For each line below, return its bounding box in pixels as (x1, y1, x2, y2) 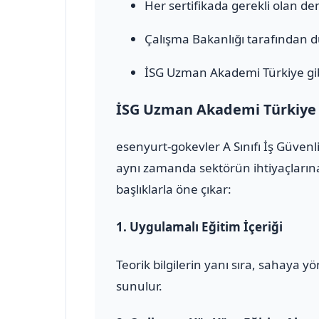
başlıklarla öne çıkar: (116, 181, 231, 198)
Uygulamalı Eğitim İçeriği (130, 218, 283, 235)
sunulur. (116, 277, 162, 294)
